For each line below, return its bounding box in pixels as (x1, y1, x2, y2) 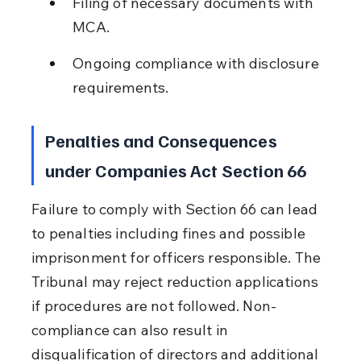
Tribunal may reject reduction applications (31, 272, 322, 291)
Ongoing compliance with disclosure (73, 53, 322, 73)
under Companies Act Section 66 (44, 158, 307, 181)
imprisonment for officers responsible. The (31, 247, 325, 267)
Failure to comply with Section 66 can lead (31, 199, 322, 218)
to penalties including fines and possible (31, 223, 309, 243)
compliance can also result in (31, 320, 232, 339)
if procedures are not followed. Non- (31, 296, 277, 315)
